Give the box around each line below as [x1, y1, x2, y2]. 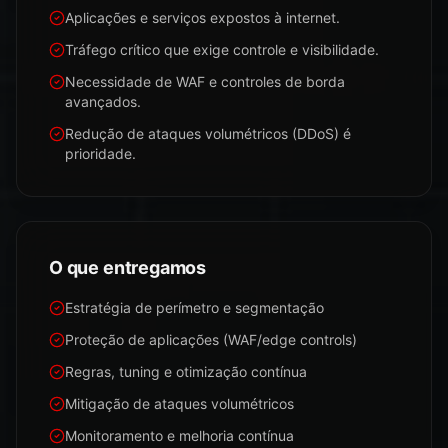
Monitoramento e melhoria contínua [65, 427, 294, 444]
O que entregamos [49, 257, 207, 278]
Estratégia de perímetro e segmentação [65, 299, 324, 316]
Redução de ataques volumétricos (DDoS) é [65, 125, 351, 142]
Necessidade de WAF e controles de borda [65, 73, 345, 90]
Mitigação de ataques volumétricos [65, 395, 294, 412]
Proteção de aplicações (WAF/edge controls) [65, 331, 357, 348]
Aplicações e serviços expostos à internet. [65, 9, 340, 26]
